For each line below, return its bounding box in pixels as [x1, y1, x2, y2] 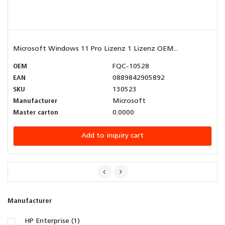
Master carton [13, 109, 58, 117]
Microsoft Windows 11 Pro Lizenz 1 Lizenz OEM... [13, 45, 178, 53]
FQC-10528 [113, 63, 149, 71]
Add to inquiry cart [81, 132, 144, 140]
